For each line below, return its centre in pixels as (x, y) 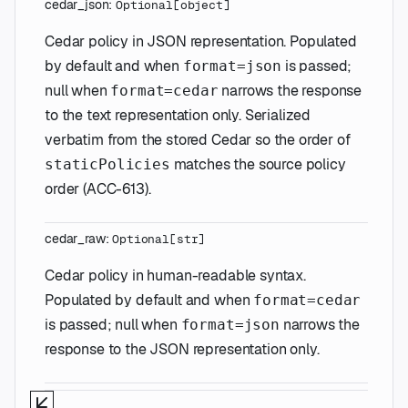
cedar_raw (75, 238)
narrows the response (290, 90)
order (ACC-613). (98, 189)
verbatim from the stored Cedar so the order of (198, 139)
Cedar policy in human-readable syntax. (175, 275)
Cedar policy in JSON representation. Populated (201, 41)
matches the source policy (258, 164)
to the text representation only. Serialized (178, 115)
